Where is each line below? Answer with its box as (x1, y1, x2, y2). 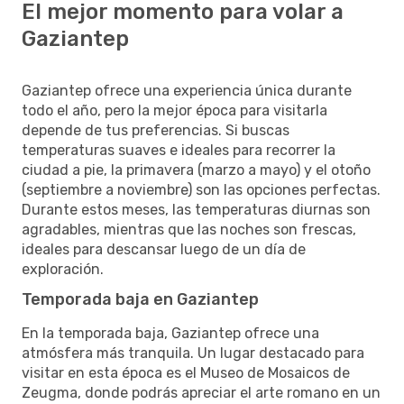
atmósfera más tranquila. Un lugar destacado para (22, 344, 364, 362)
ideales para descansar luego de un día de (22, 240, 306, 258)
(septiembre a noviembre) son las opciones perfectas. (22, 180, 381, 198)
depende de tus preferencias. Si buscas (22, 121, 289, 139)
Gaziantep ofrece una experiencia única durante (22, 81, 352, 99)
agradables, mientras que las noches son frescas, (22, 220, 356, 238)
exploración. (22, 260, 104, 278)
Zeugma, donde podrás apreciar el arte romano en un (22, 383, 381, 401)
